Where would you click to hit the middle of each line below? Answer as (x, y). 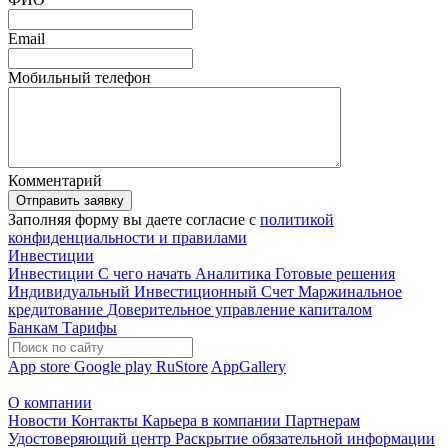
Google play (115, 366)
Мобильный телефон (79, 77)
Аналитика (235, 273)
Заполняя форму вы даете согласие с (134, 219)
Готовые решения (335, 273)
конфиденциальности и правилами (127, 237)
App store (41, 366)
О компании (50, 402)
